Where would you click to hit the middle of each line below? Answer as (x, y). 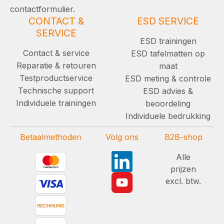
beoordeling (168, 103)
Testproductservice (56, 78)
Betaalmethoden (51, 137)
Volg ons (122, 137)
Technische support (56, 90)
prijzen (183, 169)
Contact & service (56, 53)
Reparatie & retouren (56, 65)
